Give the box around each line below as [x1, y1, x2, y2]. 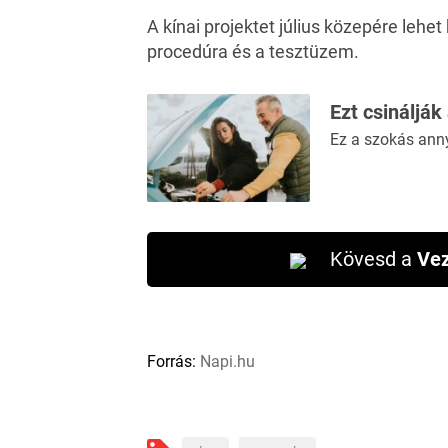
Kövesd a [330, 247, 417, 272]
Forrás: [147, 352, 196, 372]
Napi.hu [196, 352, 255, 372]
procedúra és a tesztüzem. [147, 40, 359, 62]
